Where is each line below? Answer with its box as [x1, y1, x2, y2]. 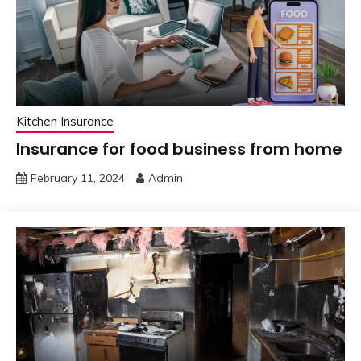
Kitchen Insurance [16, 113, 114, 129]
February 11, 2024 [31, 170, 125, 185]
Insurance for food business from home [16, 137, 342, 160]
